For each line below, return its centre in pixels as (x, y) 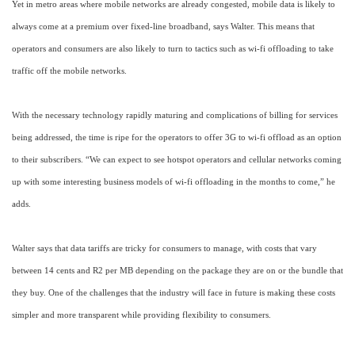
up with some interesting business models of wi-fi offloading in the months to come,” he (174, 182)
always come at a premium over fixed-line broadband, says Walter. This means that (163, 27)
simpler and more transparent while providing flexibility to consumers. (141, 315)
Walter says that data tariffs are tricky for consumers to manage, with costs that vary (164, 249)
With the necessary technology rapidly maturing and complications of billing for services (175, 116)
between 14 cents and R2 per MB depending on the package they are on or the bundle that (177, 271)
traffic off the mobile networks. (69, 71)
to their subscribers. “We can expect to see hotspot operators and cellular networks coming (177, 160)
